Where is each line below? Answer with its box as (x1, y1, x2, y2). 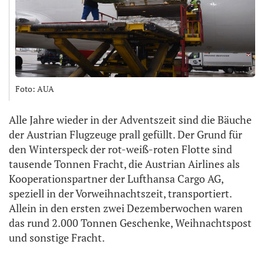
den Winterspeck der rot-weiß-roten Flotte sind (9, 142, 232, 157)
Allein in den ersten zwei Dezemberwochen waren (9, 201, 243, 216)
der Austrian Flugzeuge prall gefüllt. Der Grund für (9, 127, 242, 142)
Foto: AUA (15, 83, 54, 95)
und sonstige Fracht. (9, 230, 105, 245)
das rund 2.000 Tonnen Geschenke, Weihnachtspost (9, 216, 252, 230)
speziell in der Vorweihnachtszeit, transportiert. (9, 186, 232, 201)
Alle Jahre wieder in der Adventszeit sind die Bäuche (9, 113, 252, 127)
